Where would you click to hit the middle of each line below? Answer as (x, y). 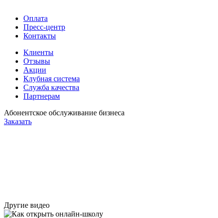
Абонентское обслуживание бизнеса (64, 113)
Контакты (40, 36)
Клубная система (52, 79)
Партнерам (42, 96)
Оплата (36, 18)
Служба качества (51, 87)
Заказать (18, 121)
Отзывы (37, 61)
